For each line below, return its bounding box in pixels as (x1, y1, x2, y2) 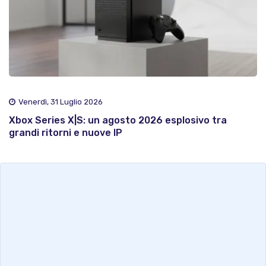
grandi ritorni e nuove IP (9, 127, 122, 139)
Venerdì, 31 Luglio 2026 (18, 97, 103, 107)
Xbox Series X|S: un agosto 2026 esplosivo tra (9, 115, 227, 126)
